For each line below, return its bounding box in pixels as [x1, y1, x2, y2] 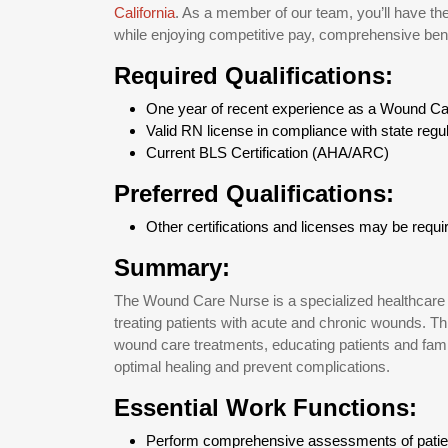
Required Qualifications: [114, 62, 393, 89]
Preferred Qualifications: [114, 180, 394, 207]
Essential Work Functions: [114, 394, 417, 421]
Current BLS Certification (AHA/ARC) [146, 144, 389, 161]
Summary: [114, 254, 230, 281]
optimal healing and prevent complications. [114, 358, 390, 375]
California [114, 4, 175, 21]
